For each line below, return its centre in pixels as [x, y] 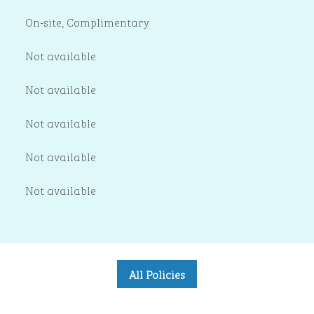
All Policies [157, 274]
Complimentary [108, 22]
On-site [43, 22]
